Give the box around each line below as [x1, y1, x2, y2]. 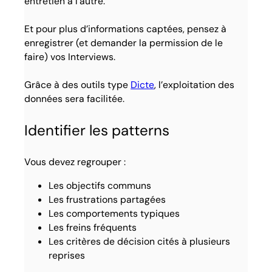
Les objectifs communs [49, 178, 152, 192]
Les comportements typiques [49, 206, 180, 220]
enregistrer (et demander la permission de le [24, 36, 223, 49]
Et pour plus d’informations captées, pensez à [24, 22, 227, 35]
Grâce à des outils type [24, 78, 131, 91]
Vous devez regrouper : [24, 155, 126, 169]
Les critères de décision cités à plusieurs [49, 234, 231, 248]
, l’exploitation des [154, 78, 235, 91]
